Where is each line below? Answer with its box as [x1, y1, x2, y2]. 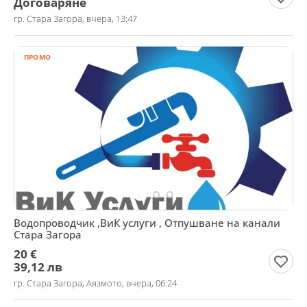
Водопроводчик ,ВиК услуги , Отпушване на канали [14, 216, 280, 230]
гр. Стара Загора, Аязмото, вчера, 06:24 [14, 277, 177, 289]
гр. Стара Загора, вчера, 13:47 [14, 12, 137, 25]
